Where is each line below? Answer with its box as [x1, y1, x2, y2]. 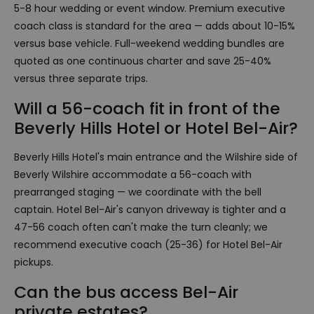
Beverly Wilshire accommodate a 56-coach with [14, 167, 252, 182]
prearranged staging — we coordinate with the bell [14, 184, 261, 199]
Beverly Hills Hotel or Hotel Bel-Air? [14, 116, 298, 139]
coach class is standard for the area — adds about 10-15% [14, 18, 295, 33]
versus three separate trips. [14, 71, 148, 86]
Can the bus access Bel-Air [14, 280, 238, 303]
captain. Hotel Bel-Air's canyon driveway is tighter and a [14, 202, 286, 217]
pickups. [14, 254, 53, 269]
